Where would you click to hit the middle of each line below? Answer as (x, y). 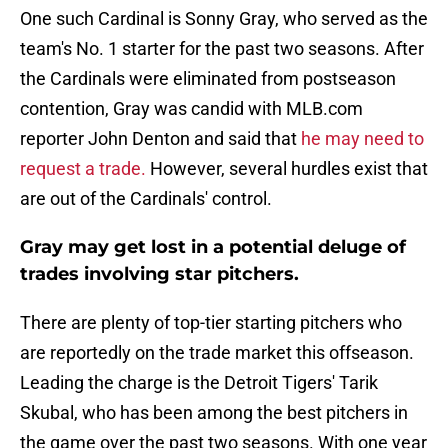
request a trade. (83, 169)
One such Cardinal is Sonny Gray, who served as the (224, 19)
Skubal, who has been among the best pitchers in (214, 413)
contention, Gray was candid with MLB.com (191, 109)
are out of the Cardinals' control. (146, 199)
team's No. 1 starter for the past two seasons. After (222, 49)
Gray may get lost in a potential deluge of (213, 247)
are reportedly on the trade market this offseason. (217, 353)
